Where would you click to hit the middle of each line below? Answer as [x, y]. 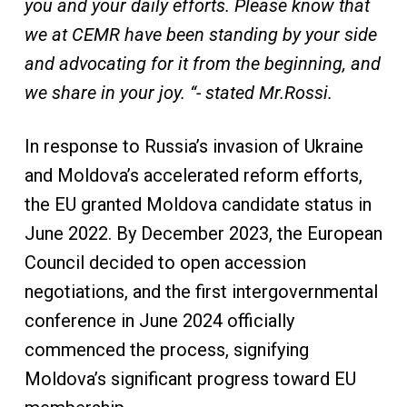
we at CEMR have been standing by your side [200, 35]
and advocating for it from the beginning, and [202, 64]
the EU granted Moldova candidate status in [198, 204]
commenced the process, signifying [166, 350]
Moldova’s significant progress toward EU [190, 379]
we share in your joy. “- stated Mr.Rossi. [180, 93]
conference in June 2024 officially [159, 321]
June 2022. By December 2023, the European [203, 233]
